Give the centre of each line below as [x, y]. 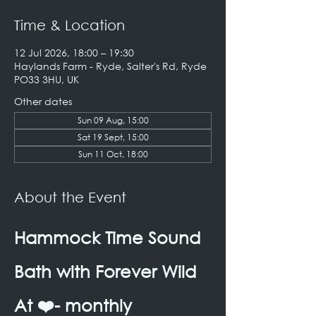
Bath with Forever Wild [108, 271]
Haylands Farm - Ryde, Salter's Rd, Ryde [110, 66]
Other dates [43, 101]
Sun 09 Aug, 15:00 [113, 120]
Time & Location [69, 25]
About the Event [70, 197]
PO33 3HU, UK [47, 79]
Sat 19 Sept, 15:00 [113, 137]
